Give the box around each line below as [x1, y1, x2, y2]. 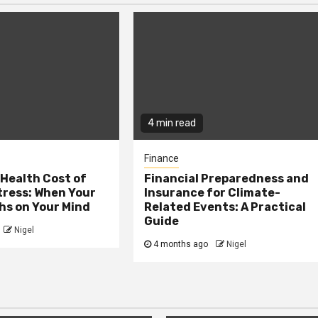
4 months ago [151, 239, 211, 250]
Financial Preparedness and [144, 172, 309, 186]
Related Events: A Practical [144, 200, 307, 214]
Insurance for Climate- [144, 186, 281, 200]
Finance [144, 153, 180, 165]
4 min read [148, 117, 197, 130]
